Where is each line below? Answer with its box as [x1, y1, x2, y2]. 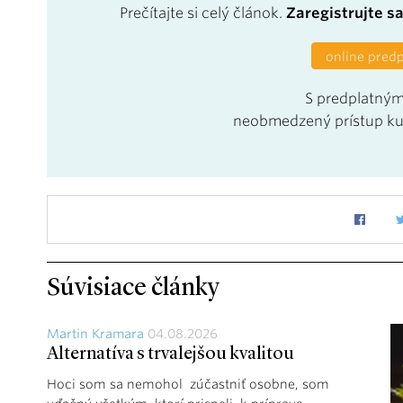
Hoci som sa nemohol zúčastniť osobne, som [47, 376, 329, 391]
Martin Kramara [47, 326, 144, 341]
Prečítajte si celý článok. [119, 4, 286, 22]
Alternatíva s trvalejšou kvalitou [47, 345, 294, 363]
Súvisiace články [47, 275, 219, 301]
